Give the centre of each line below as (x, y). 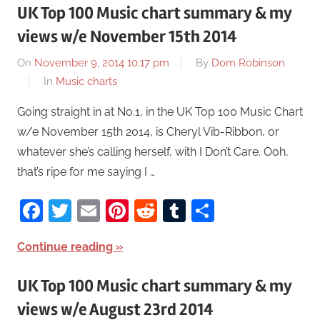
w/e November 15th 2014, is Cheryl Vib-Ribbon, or (148, 132)
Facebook (95, 211)
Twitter (108, 211)
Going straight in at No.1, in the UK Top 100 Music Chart (160, 112)
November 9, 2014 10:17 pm (102, 63)
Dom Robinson (248, 63)
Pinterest (175, 211)
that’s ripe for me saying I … (86, 172)
